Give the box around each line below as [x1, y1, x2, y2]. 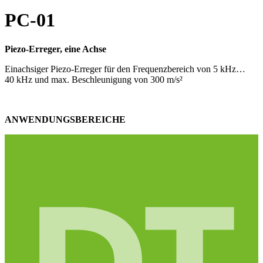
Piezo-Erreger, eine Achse [5, 43, 106, 54]
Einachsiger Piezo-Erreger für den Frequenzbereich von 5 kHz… [5, 63, 245, 74]
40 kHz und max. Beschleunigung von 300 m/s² [5, 74, 183, 85]
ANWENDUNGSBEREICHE [5, 114, 126, 124]
